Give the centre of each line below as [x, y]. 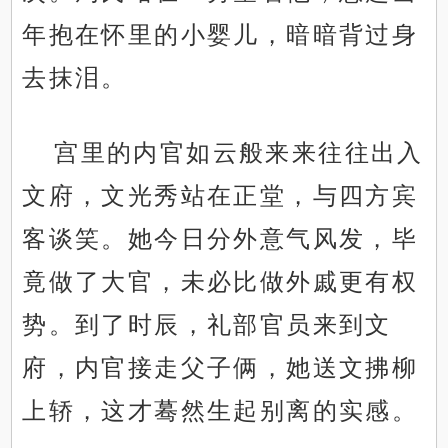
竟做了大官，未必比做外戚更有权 [220, 282]
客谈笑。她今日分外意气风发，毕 [220, 239]
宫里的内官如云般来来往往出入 [239, 153]
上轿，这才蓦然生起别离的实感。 [220, 411]
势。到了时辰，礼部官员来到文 [207, 325]
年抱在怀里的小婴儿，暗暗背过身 [220, 35]
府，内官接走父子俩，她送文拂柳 [220, 368]
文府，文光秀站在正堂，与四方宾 [220, 196]
